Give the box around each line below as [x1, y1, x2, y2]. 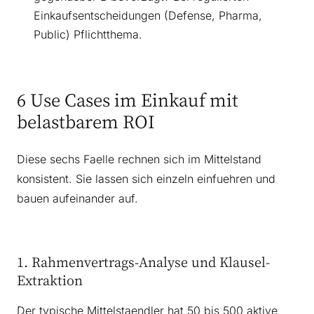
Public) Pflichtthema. [34, 27, 142, 42]
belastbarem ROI [17, 110, 155, 133]
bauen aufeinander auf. [17, 191, 138, 206]
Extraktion [17, 271, 83, 289]
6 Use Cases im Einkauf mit [17, 88, 238, 111]
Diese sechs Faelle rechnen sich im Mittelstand [17, 152, 261, 167]
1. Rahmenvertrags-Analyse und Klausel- [17, 253, 270, 271]
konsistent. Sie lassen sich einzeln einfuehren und [17, 172, 275, 186]
